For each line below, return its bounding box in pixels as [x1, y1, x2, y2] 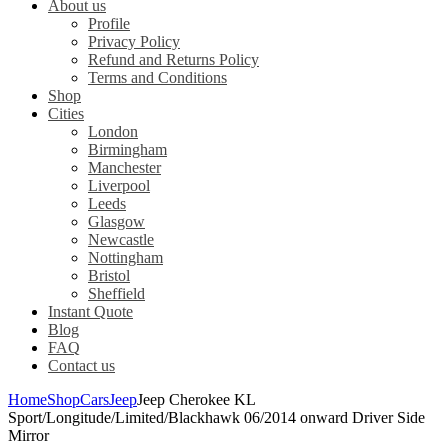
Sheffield [88, 285, 145, 303]
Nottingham [88, 249, 163, 267]
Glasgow [88, 213, 145, 231]
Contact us [48, 357, 115, 375]
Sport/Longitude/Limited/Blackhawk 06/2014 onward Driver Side [8, 409, 425, 427]
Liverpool [88, 177, 150, 195]
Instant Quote [48, 303, 133, 321]
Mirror [8, 427, 49, 445]
